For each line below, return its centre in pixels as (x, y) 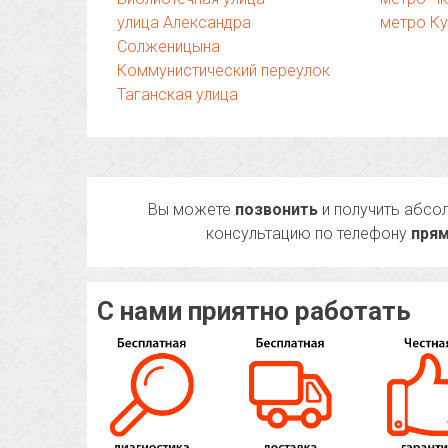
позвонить (277, 209)
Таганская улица (177, 94)
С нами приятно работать (254, 311)
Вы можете (192, 209)
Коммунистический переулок (223, 70)
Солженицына (168, 46)
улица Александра (184, 22)
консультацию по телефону (309, 233)
